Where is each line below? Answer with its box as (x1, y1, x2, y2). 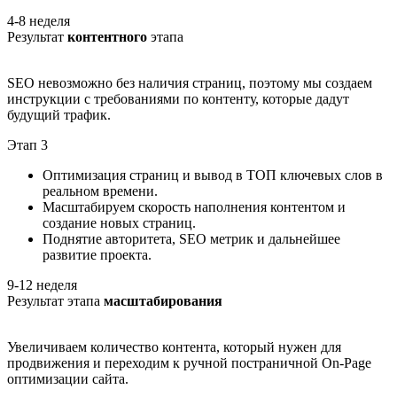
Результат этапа (7, 293, 104, 309)
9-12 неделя (7, 277, 77, 293)
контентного (67, 29, 147, 45)
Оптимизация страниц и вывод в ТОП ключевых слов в (43, 167, 383, 183)
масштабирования (104, 293, 222, 309)
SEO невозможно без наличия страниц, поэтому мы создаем (7, 75, 372, 91)
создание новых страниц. (43, 215, 196, 231)
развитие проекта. (43, 247, 152, 263)
